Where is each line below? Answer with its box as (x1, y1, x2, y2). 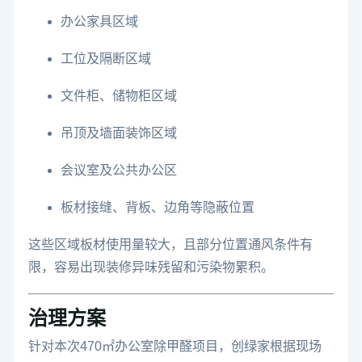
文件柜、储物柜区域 (61, 89, 177, 103)
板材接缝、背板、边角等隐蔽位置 (61, 200, 255, 214)
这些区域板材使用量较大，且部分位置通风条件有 (28, 238, 313, 251)
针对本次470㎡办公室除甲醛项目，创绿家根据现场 (28, 339, 322, 353)
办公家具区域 (61, 15, 138, 28)
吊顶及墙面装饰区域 (61, 126, 177, 140)
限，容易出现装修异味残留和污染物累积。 (28, 260, 274, 274)
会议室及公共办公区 (61, 163, 177, 177)
